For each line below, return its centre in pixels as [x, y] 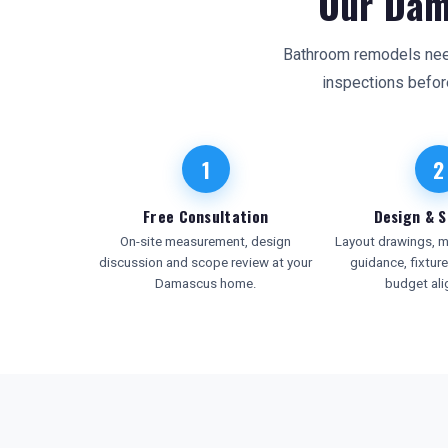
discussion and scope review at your [206, 262]
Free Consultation [206, 216]
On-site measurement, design [206, 241]
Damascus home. [205, 283]
